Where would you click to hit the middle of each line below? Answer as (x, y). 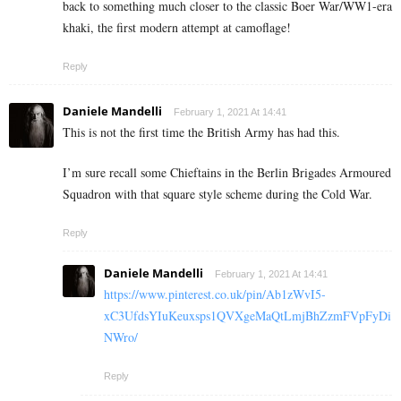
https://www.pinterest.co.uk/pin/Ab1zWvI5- (215, 294)
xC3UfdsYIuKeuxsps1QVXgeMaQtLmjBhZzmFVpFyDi (247, 315)
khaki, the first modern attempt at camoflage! (177, 27)
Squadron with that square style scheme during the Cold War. (218, 193)
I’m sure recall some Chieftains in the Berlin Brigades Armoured (227, 172)
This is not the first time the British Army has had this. (201, 132)
